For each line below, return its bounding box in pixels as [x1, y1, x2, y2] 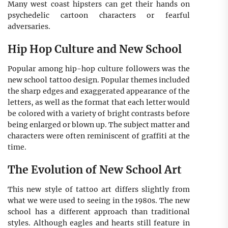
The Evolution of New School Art [8, 162, 182, 177]
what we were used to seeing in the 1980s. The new [8, 195, 190, 205]
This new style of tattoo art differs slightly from [8, 184, 190, 194]
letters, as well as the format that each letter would [8, 97, 190, 107]
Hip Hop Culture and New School [8, 42, 182, 56]
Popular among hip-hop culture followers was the [8, 64, 190, 73]
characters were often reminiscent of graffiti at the [8, 131, 190, 140]
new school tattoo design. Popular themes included [8, 75, 190, 84]
